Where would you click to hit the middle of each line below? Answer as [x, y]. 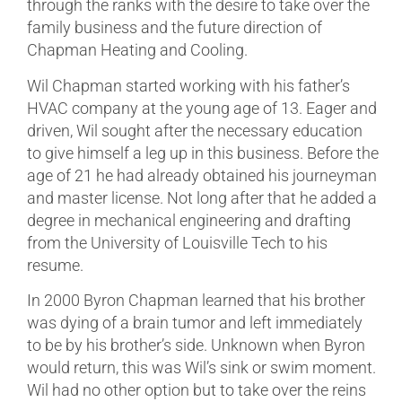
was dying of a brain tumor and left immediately [195, 322]
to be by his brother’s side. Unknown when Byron [196, 345]
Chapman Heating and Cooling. [137, 50]
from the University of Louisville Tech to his [177, 242]
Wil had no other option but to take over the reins [197, 389]
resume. [55, 265]
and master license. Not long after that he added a [202, 197]
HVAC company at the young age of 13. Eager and [202, 108]
